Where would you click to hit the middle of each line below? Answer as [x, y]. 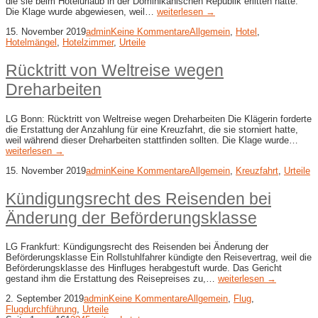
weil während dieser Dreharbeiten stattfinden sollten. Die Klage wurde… [152, 140]
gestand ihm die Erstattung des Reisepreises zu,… [112, 278]
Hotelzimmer [88, 43]
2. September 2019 [45, 298]
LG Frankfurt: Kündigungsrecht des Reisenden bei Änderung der [137, 246]
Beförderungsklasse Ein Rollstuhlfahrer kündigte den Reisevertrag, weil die [159, 257]
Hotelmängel [31, 43]
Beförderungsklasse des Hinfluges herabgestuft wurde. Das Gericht [144, 268]
